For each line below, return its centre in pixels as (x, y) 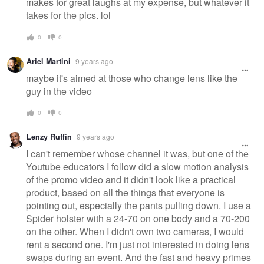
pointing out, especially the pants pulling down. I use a (138, 205)
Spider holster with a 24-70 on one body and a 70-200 (138, 218)
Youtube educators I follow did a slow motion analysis (137, 166)
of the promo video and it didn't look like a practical (131, 179)
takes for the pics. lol (68, 15)
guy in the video (59, 91)
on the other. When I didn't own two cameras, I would (135, 231)
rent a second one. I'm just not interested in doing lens (138, 244)
